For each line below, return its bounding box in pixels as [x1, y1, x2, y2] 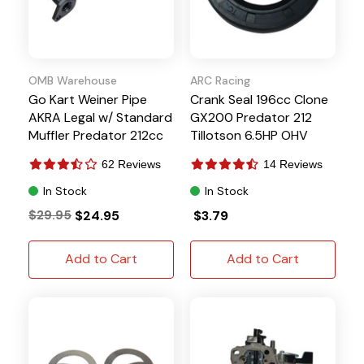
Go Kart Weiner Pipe [28, 90, 147, 108]
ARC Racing [190, 72, 250, 88]
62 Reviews [102, 157, 161, 171]
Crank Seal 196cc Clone [190, 90, 328, 108]
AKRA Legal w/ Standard [28, 108, 172, 126]
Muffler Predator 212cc [28, 126, 163, 144]
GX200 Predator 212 [190, 108, 312, 126]
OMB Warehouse [28, 72, 117, 88]
